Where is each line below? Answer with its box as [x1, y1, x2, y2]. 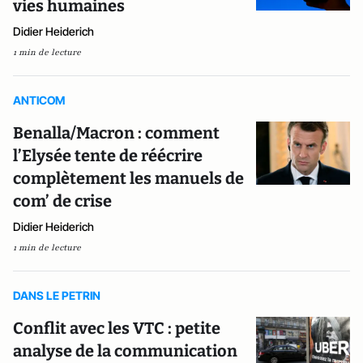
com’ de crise [13, 191, 112, 211]
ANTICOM [13, 93, 65, 107]
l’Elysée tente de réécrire [13, 146, 203, 165]
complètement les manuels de [13, 169, 244, 188]
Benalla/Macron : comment [13, 123, 220, 143]
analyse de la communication [13, 341, 237, 361]
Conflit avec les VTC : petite [13, 318, 220, 338]
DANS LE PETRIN [13, 288, 100, 302]
